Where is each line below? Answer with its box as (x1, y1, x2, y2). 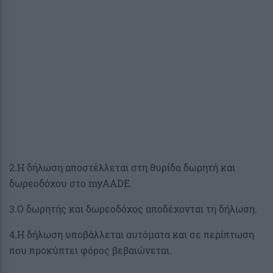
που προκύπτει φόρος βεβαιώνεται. (9, 244, 172, 257)
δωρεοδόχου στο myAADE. (9, 177, 132, 190)
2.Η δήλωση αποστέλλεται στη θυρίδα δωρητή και (9, 161, 235, 174)
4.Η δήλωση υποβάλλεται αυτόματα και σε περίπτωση (9, 228, 254, 241)
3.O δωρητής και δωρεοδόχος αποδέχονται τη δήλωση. (9, 202, 257, 216)
